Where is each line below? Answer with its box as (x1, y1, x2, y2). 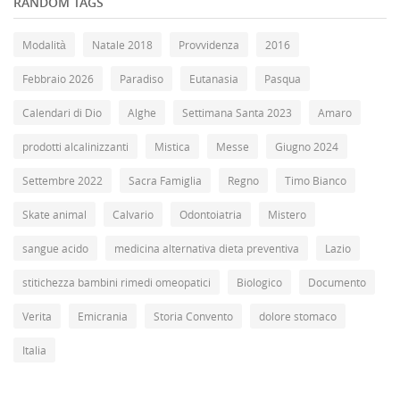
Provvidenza (179, 37, 239, 53)
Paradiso (120, 71, 163, 87)
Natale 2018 (92, 37, 153, 53)
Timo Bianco (285, 173, 346, 188)
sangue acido (22, 241, 88, 256)
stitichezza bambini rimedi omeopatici (22, 275, 211, 290)
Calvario (112, 207, 154, 222)
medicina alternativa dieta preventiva (114, 241, 299, 256)
